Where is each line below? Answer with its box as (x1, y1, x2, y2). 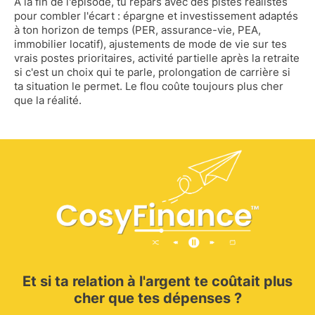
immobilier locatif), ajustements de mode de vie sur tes (14, 37, 287, 51)
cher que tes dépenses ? (73, 290, 242, 307)
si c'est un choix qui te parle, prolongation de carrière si (14, 65, 290, 79)
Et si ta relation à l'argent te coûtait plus (22, 273, 292, 290)
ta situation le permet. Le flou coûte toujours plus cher (14, 79, 283, 94)
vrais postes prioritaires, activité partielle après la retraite (14, 51, 300, 65)
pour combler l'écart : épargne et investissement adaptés (14, 9, 298, 23)
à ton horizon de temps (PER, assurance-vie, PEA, (14, 23, 261, 37)
